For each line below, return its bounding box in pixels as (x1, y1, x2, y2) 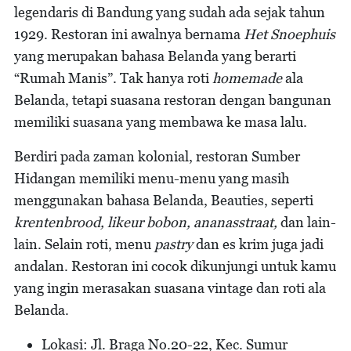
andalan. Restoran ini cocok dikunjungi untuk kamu (14, 257, 336, 274)
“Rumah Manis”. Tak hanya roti (14, 69, 212, 86)
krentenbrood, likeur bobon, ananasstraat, (14, 213, 277, 230)
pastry (154, 235, 193, 252)
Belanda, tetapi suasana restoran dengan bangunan (14, 91, 331, 108)
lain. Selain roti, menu (14, 235, 154, 252)
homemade (212, 69, 282, 86)
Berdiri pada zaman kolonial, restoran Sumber (14, 147, 300, 165)
